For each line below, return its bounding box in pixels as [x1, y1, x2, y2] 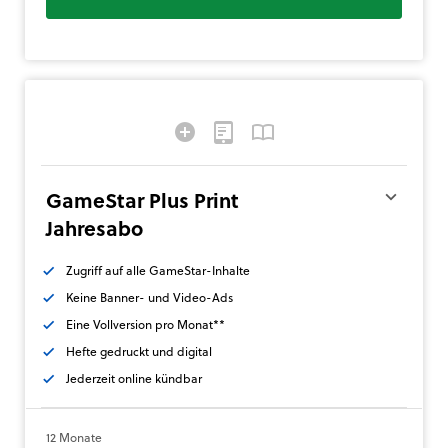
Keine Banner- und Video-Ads [66, 288, 233, 307]
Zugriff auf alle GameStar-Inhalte [66, 261, 250, 280]
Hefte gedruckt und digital [66, 342, 212, 361]
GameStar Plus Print [46, 185, 239, 216]
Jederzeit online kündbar [66, 369, 202, 388]
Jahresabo [46, 213, 143, 244]
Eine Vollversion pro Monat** [66, 315, 225, 334]
